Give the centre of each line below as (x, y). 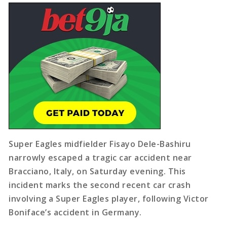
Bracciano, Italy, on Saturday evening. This (97, 171)
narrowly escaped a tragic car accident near (100, 157)
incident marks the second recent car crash (100, 185)
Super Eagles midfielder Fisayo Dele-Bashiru (100, 144)
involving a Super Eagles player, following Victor (109, 198)
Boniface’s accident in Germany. (75, 212)
